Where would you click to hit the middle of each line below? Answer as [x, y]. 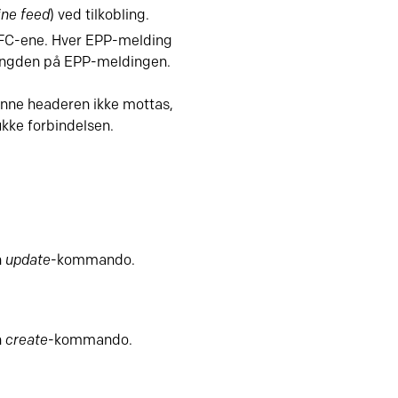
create [27, 341]
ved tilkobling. [103, 16]
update [28, 261]
